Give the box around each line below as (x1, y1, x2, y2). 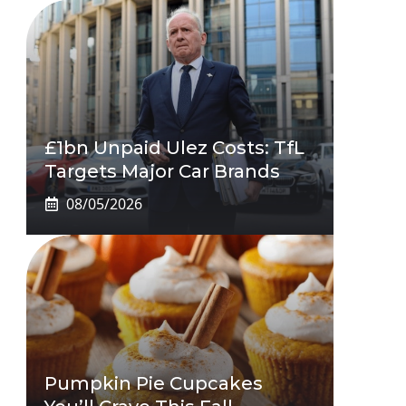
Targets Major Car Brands (43, 159, 280, 182)
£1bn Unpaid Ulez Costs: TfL (43, 136, 304, 159)
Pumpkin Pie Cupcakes (43, 372, 263, 394)
